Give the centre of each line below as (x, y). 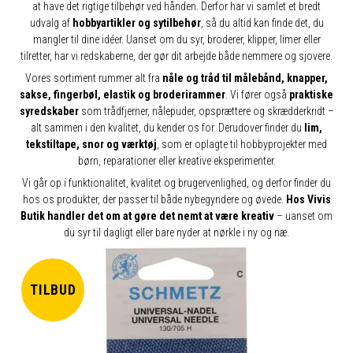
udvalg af (51, 23)
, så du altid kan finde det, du (262, 23)
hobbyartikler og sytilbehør (136, 23)
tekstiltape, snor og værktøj (91, 144)
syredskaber (49, 111)
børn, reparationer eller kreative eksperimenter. (176, 161)
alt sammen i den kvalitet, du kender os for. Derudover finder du (167, 128)
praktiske (311, 95)
